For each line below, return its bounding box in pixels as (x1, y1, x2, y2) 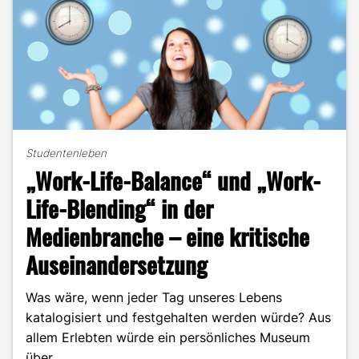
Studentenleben (26, 147, 107, 159)
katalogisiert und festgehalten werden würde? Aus (26, 309, 331, 325)
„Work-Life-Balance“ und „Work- (26, 163, 321, 197)
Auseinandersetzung (26, 247, 208, 281)
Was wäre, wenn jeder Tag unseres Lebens (26, 289, 282, 305)
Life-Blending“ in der (26, 191, 213, 225)
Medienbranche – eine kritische (26, 219, 309, 253)
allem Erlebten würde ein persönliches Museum (26, 329, 310, 345)
